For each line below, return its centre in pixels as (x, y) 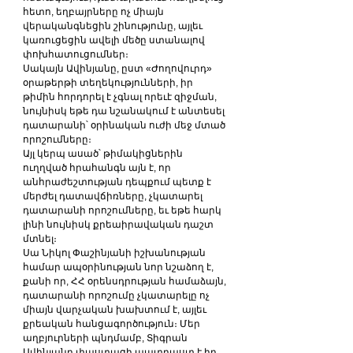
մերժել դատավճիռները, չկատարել (114, 197)
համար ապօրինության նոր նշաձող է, (119, 268)
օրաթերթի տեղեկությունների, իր (109, 83)
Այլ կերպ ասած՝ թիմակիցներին (104, 154)
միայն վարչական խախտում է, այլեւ (116, 310)
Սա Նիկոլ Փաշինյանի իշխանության (115, 253)
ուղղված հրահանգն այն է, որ (98, 168)
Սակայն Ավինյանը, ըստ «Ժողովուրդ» (119, 69)
